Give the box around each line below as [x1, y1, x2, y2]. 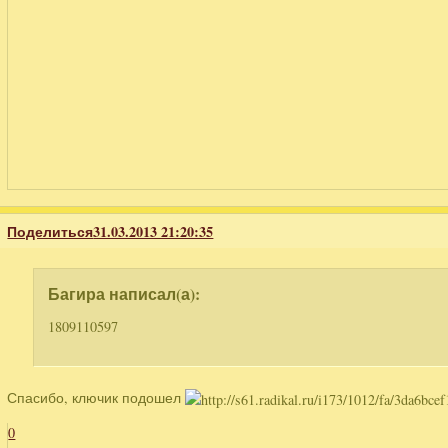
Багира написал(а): [48, 283, 201, 306]
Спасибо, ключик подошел [7, 387, 186, 407]
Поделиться [7, 221, 94, 243]
